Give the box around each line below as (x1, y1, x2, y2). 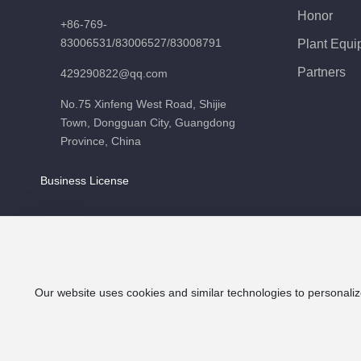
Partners (297, 65, 346, 80)
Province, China (60, 135, 142, 148)
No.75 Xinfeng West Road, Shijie (60, 98, 227, 111)
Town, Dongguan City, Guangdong (60, 116, 236, 130)
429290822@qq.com (60, 67, 168, 81)
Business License (40, 174, 130, 188)
